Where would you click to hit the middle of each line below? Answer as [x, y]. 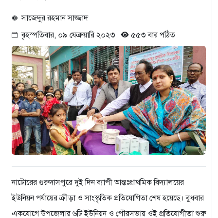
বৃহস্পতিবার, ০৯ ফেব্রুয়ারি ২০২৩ [71, 35]
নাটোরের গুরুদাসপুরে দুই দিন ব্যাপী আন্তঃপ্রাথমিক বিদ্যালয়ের [98, 182]
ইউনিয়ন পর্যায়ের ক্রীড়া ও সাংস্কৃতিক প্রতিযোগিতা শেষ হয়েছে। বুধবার [108, 198]
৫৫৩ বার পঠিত [152, 35]
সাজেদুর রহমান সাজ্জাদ [55, 18]
